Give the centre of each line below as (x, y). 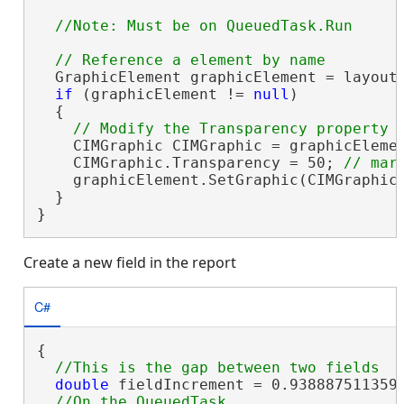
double (82, 384)
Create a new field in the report (130, 262)
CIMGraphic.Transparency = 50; (190, 162)
